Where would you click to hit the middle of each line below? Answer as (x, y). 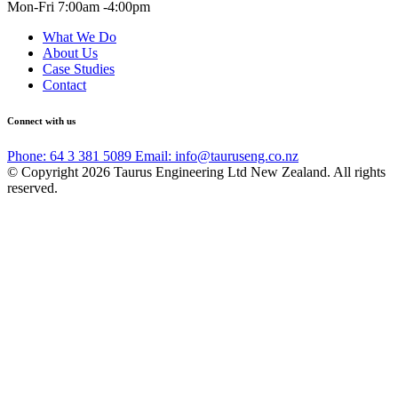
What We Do (80, 36)
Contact (64, 84)
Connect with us (41, 120)
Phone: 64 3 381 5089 (71, 155)
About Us (70, 52)
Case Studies (79, 68)
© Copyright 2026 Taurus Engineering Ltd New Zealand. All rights (196, 171)
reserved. (32, 187)
